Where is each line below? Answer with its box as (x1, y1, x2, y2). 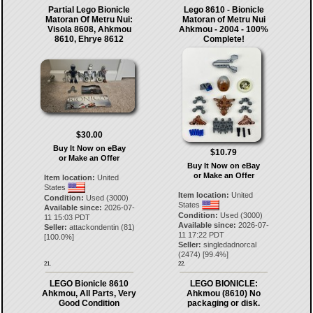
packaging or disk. (187, 298, 261, 308)
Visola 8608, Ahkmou (47, 24, 131, 34)
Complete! (203, 34, 245, 44)
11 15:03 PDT (43, 212, 90, 221)
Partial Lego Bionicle (48, 4, 131, 15)
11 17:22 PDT (178, 230, 225, 239)
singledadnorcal (203, 240, 257, 249)
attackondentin (68, 222, 119, 231)
